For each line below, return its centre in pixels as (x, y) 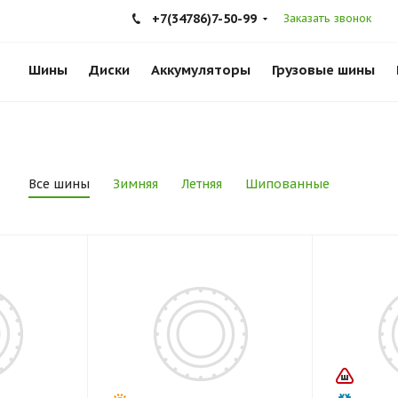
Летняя (202, 184)
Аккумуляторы (201, 70)
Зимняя (135, 184)
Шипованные (287, 184)
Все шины (59, 184)
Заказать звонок (327, 18)
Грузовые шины (323, 70)
